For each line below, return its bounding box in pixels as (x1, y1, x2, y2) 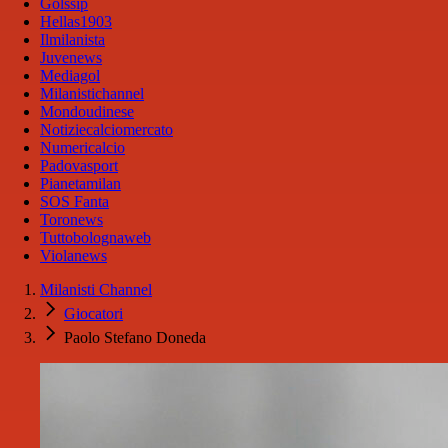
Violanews (40, 247, 107, 265)
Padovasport (40, 157, 118, 175)
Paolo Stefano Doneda (64, 329, 206, 347)
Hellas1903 (40, 13, 112, 31)
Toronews (40, 211, 103, 229)
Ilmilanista (40, 31, 105, 49)
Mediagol (40, 67, 100, 85)
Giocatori (64, 305, 123, 323)
